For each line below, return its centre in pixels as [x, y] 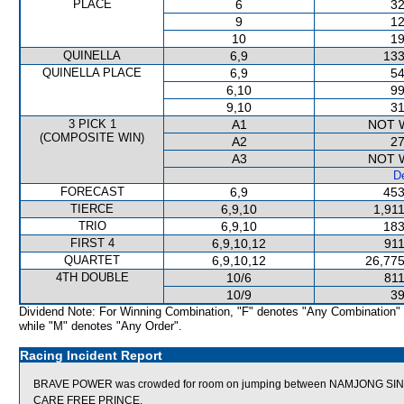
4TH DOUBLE [92, 277]
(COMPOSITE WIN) [92, 138]
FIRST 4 [92, 243]
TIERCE [92, 209]
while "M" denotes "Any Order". [101, 326]
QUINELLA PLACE [92, 73]
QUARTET [92, 260]
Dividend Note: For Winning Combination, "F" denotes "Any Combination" [210, 312]
